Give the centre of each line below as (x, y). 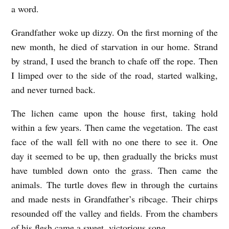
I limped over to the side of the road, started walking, (114, 75)
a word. (25, 8)
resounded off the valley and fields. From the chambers (114, 213)
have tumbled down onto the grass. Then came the (114, 170)
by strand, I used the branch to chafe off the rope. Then (114, 61)
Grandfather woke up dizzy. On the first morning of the (114, 32)
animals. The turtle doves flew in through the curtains (114, 184)
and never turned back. (54, 89)
